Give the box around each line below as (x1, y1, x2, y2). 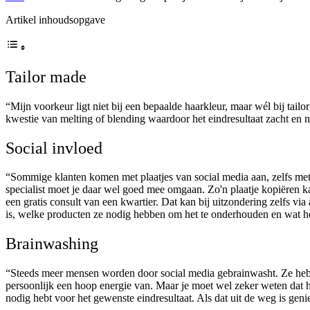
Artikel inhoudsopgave (6, 13, 105, 26)
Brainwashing (6, 235, 98, 253)
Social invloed (6, 138, 102, 157)
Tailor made (6, 67, 86, 86)
